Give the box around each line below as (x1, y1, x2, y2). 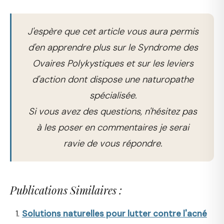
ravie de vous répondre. (63, 137, 162, 149)
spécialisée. (89, 89, 136, 101)
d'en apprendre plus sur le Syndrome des (27, 41, 198, 53)
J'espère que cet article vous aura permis (27, 25, 198, 37)
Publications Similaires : (10, 182, 122, 197)
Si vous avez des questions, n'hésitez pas (28, 105, 197, 117)
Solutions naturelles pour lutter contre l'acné (21, 207, 207, 219)
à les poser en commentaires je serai (36, 121, 189, 133)
